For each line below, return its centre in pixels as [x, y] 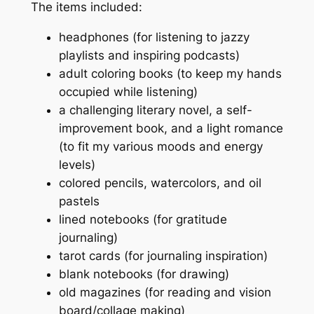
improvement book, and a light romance [171, 128]
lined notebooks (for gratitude [143, 219]
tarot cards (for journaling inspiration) [163, 255]
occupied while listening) [128, 91]
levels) [77, 164]
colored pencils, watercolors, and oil [160, 183]
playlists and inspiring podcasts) [149, 55]
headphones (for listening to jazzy [154, 37]
